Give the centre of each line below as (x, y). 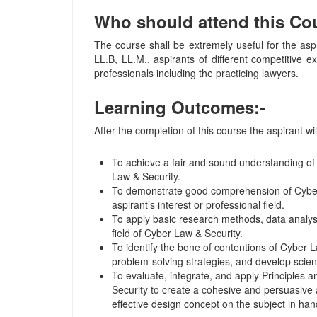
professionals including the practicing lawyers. (196, 73)
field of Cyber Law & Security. (177, 232)
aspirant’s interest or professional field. (198, 204)
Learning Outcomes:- (180, 106)
